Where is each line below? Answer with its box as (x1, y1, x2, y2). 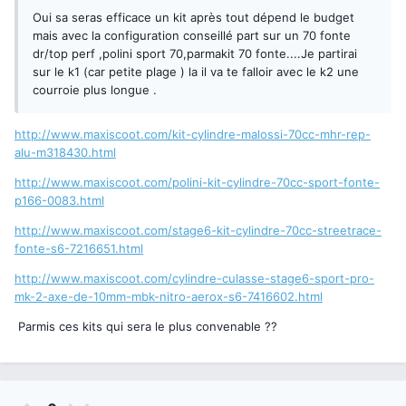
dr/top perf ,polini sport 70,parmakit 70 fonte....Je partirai (33, 46, 357, 62)
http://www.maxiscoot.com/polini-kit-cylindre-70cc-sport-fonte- (14, 175, 380, 190)
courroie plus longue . (33, 82, 157, 98)
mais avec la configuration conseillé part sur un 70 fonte (33, 28, 351, 43)
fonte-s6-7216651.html (14, 241, 143, 256)
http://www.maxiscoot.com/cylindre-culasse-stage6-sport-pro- (14, 271, 374, 286)
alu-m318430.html (14, 145, 116, 160)
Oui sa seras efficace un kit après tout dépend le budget (33, 10, 354, 25)
